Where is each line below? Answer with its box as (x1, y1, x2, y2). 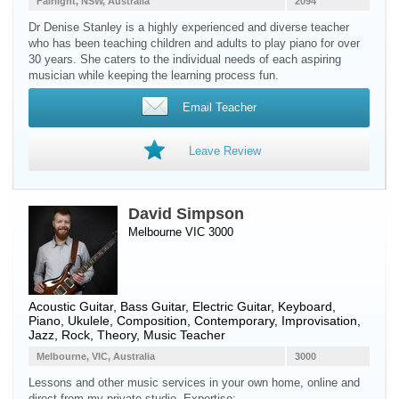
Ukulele (68, 313, 110, 328)
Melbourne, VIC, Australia (37, 351, 155, 362)
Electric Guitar (192, 299, 271, 313)
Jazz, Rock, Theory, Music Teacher (28, 328, 225, 342)
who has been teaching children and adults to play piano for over (28, 37, 360, 50)
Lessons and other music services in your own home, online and (28, 376, 360, 389)
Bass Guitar (120, 299, 185, 313)
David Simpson (128, 205, 244, 223)
